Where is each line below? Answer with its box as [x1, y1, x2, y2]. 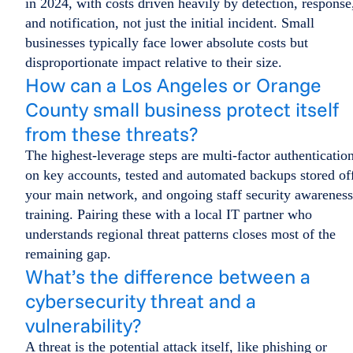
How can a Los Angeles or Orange [25, 72, 321, 98]
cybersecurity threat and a [25, 288, 256, 314]
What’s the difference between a [25, 264, 310, 289]
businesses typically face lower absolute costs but [25, 35, 308, 51]
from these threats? [25, 121, 198, 147]
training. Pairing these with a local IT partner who [25, 206, 312, 223]
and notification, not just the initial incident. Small [25, 15, 314, 32]
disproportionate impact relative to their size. [25, 54, 282, 71]
